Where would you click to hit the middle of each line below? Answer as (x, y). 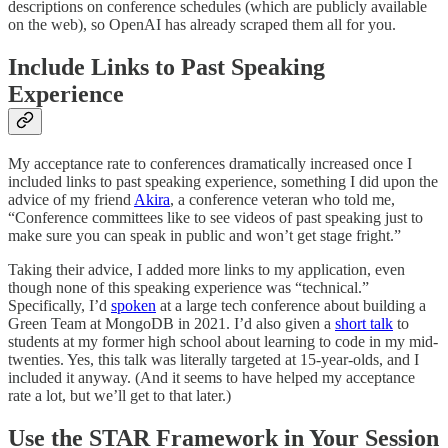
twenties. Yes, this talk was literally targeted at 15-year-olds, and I (213, 359)
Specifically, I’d (59, 305)
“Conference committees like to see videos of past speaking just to (215, 217)
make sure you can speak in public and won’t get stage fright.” (206, 235)
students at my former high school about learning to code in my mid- (223, 341)
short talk (364, 323)
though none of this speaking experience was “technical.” (188, 287)
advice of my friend (71, 199)
